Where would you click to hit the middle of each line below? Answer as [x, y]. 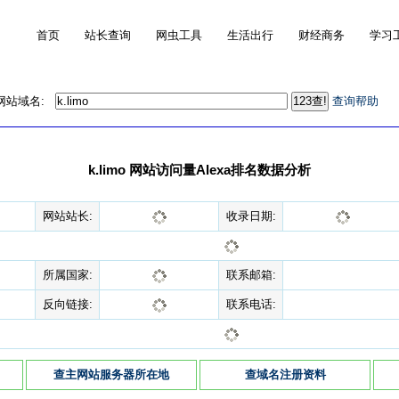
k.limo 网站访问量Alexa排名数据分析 [199, 170]
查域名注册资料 [285, 375]
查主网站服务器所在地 [111, 375]
